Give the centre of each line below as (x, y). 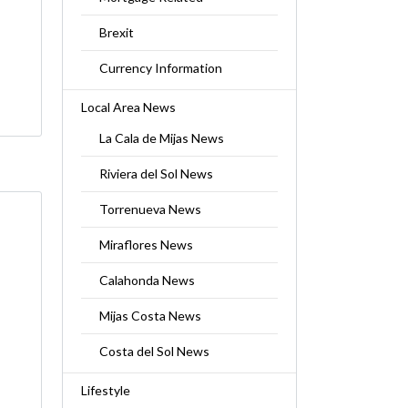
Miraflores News (146, 245)
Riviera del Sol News (156, 173)
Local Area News (128, 107)
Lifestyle (105, 390)
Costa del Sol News (154, 351)
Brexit (116, 32)
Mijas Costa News (150, 316)
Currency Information (160, 68)
